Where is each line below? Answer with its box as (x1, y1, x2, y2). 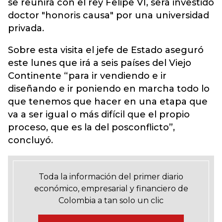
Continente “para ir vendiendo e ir (8, 70, 166, 81)
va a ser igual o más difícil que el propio (8, 109, 190, 120)
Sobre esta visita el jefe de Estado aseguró (8, 45, 204, 55)
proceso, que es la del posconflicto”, (8, 122, 175, 133)
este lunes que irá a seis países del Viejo (8, 57, 191, 68)
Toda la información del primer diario (39, 172, 183, 181)
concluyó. (8, 135, 53, 146)
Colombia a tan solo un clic (58, 196, 164, 205)
